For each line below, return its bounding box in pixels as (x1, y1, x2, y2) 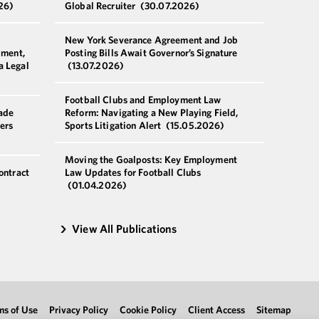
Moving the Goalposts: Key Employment (65, 152, 238, 166)
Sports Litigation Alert (65, 118, 164, 132)
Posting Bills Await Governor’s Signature (65, 46, 238, 59)
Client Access (188, 303, 245, 316)
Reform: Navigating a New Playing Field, (65, 105, 239, 119)
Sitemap (256, 303, 291, 316)
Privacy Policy (49, 303, 108, 316)
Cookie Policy (120, 303, 177, 316)
